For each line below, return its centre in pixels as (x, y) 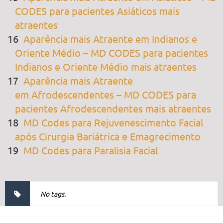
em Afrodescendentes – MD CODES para (106, 94)
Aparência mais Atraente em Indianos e (110, 38)
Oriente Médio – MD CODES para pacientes (111, 52)
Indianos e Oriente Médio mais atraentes (106, 66)
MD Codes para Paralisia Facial (91, 150)
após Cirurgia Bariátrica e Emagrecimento (108, 136)
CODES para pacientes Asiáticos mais (97, 10)
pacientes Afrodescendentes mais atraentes (113, 108)
